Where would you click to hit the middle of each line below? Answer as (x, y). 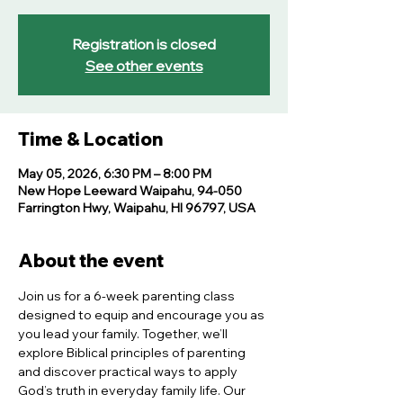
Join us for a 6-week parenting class (128, 296)
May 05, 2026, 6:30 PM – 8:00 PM (115, 174)
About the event (91, 260)
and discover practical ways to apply (129, 372)
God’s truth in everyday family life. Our (133, 390)
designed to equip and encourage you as (143, 315)
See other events (144, 66)
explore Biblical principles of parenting (133, 353)
